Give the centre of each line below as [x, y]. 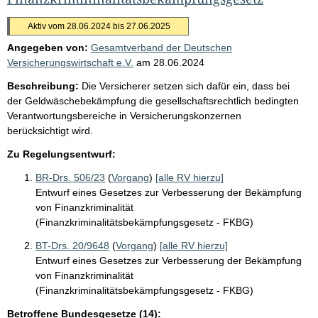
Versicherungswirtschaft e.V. [70, 62]
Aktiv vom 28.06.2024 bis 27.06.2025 [99, 26]
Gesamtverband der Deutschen [161, 47]
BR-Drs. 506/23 [70, 177]
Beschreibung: [43, 86]
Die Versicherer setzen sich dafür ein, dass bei [186, 86]
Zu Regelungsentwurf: [61, 154]
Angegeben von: [48, 47]
